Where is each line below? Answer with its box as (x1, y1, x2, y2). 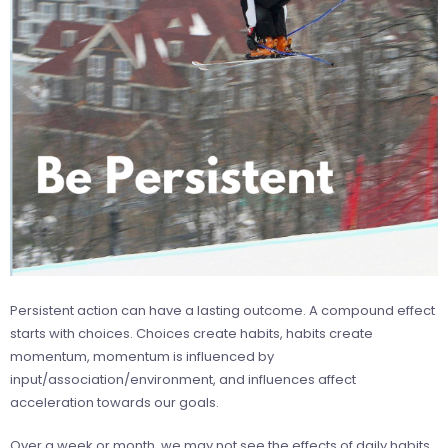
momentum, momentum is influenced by (10, 346, 274, 366)
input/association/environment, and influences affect (10, 369, 356, 389)
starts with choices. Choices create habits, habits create (10, 323, 373, 343)
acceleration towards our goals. (10, 392, 219, 412)
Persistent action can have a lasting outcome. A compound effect (10, 300, 435, 320)
